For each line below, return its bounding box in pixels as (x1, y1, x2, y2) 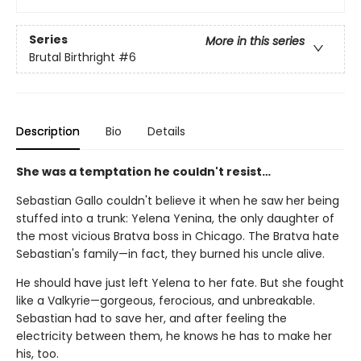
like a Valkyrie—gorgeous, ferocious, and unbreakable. (16, 292, 315, 309)
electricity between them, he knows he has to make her (16, 327, 332, 344)
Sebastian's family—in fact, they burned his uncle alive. (16, 245, 325, 262)
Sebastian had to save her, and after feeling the (16, 309, 287, 326)
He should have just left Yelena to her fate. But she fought (16, 274, 344, 291)
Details (147, 122, 185, 139)
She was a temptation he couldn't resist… (16, 163, 271, 180)
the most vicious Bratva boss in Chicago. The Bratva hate (16, 227, 339, 244)
